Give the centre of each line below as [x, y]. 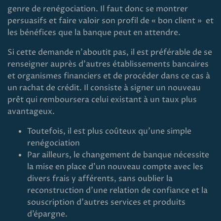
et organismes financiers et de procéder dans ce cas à [109, 76]
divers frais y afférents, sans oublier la [100, 179]
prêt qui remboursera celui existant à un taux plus [102, 100]
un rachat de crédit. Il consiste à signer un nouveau [104, 88]
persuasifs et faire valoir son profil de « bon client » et [110, 21]
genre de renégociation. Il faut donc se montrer [98, 9]
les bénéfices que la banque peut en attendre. [94, 33]
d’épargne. [47, 214]
